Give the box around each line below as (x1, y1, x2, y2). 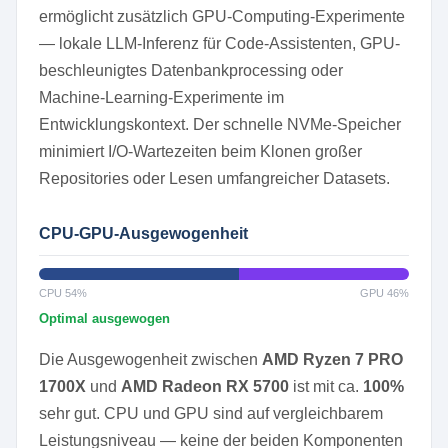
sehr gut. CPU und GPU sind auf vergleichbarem (39, 405, 383, 422)
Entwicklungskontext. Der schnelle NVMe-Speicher (39, 116, 401, 133)
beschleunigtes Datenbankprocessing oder (39, 62, 343, 79)
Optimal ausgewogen (39, 311, 170, 326)
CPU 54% (39, 287, 87, 299)
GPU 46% (360, 287, 409, 299)
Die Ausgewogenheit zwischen (39, 351, 262, 368)
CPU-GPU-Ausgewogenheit (39, 225, 248, 242)
